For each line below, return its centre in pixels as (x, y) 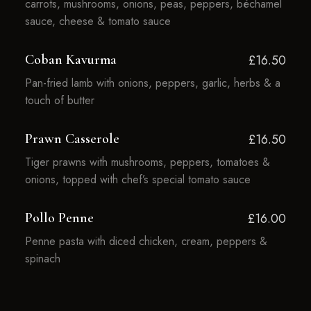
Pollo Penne (59, 218)
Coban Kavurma (70, 60)
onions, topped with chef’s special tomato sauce (137, 179)
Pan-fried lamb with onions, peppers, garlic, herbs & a (152, 83)
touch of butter (59, 100)
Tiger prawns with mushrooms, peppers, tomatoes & (147, 162)
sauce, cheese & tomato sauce (98, 21)
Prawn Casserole (72, 139)
